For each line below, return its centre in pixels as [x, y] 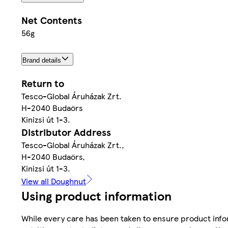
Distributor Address [66, 132]
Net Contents [52, 20]
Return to [43, 83]
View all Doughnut [54, 181]
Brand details [42, 60]
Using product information [96, 195]
